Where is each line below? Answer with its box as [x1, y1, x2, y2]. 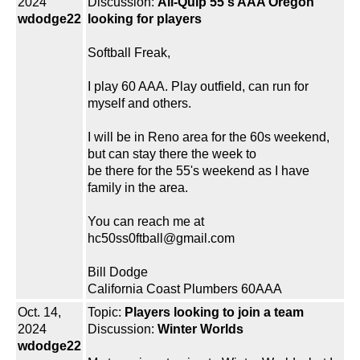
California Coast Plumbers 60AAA [88, 282, 282, 297]
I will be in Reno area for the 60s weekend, [88, 130, 329, 145]
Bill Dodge [88, 265, 148, 280]
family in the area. [88, 181, 188, 195]
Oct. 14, [18, 305, 61, 320]
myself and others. [88, 96, 191, 111]
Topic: [88, 305, 125, 320]
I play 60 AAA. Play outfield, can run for [88, 80, 309, 94]
